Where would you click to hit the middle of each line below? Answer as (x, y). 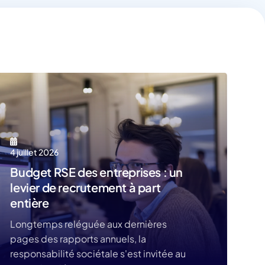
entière (30, 203)
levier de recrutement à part (85, 187)
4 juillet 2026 (35, 152)
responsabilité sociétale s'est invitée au (98, 253)
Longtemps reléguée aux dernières (89, 224)
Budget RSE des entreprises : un (96, 172)
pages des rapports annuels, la (78, 239)
